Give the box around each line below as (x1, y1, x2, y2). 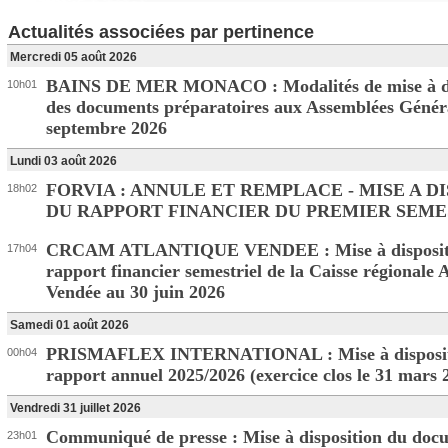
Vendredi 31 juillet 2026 (10, 401, 141, 415)
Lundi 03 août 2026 (10, 154, 117, 168)
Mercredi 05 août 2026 (10, 50, 137, 64)
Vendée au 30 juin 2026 (46, 282, 225, 302)
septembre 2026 (46, 118, 167, 138)
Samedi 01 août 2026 (10, 318, 129, 332)
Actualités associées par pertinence (8, 22, 314, 42)
